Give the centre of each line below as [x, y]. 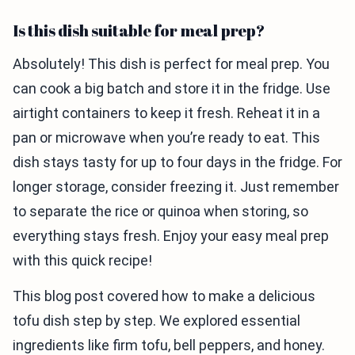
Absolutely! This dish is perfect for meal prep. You [171, 64]
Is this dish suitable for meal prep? [139, 31]
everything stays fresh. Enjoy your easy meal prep [171, 236]
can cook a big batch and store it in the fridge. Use [172, 89]
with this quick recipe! [82, 261]
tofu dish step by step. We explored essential [157, 321]
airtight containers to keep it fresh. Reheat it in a [166, 113]
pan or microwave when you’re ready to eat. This [166, 138]
